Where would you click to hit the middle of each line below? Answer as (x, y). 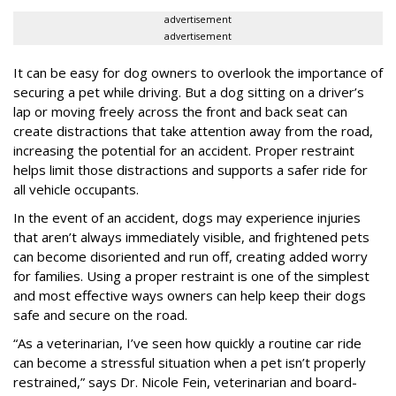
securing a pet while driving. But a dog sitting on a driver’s (189, 92)
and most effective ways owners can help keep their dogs (190, 296)
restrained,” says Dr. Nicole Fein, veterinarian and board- (185, 382)
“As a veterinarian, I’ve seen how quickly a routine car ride (187, 343)
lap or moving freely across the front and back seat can (180, 112)
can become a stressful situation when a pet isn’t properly (190, 363)
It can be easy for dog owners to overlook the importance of (198, 73)
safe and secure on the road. (100, 315)
